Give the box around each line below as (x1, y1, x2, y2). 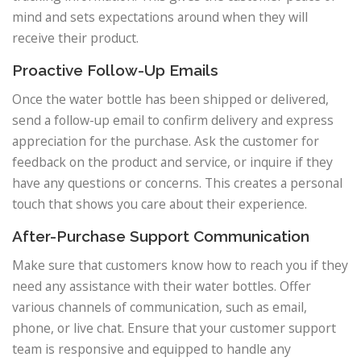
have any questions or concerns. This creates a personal (12, 174, 342, 193)
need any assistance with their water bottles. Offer (12, 277, 311, 296)
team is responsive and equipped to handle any (12, 340, 291, 359)
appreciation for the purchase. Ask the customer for (12, 132, 319, 151)
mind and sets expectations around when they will (12, 8, 308, 27)
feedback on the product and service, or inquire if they (12, 153, 333, 172)
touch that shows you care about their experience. (12, 195, 307, 214)
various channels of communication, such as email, (12, 298, 307, 317)
